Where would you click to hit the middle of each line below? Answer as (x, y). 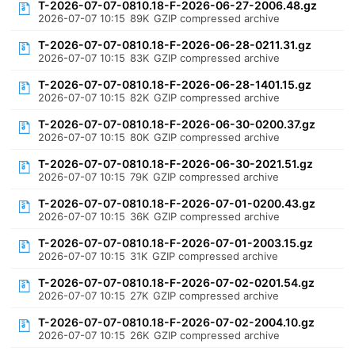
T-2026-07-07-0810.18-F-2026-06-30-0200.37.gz (177, 124)
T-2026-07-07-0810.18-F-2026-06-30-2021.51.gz (176, 164)
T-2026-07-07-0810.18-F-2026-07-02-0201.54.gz (177, 282)
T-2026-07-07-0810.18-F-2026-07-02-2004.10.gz (177, 322)
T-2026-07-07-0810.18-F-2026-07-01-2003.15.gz (176, 243)
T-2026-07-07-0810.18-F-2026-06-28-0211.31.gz (175, 45)
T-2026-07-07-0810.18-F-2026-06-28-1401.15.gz (175, 84)
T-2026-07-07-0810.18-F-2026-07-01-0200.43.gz (177, 203)
